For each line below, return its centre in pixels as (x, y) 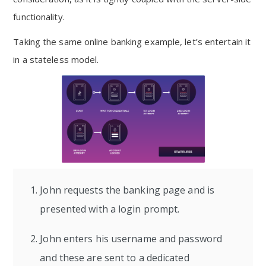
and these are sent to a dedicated (115, 258)
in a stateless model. (56, 59)
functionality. (39, 17)
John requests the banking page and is (127, 190)
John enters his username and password (131, 239)
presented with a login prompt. (110, 209)
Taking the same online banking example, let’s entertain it (132, 42)
